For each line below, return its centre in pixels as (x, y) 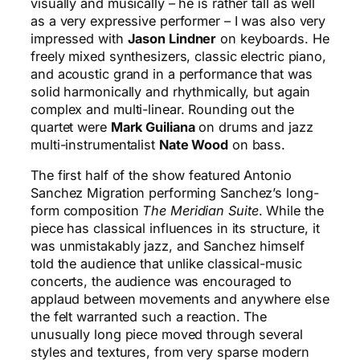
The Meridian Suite (200, 211)
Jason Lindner (172, 38)
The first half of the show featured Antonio (161, 176)
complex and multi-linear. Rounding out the (162, 109)
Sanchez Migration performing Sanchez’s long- (175, 193)
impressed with (79, 38)
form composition (87, 211)
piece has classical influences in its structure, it (175, 229)
